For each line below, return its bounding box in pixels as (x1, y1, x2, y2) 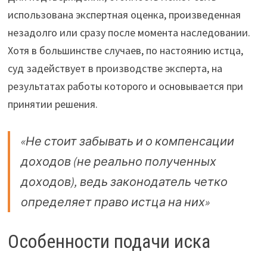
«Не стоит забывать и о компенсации (20, 133, 234, 149)
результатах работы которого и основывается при (7, 79, 243, 94)
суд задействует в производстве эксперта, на (7, 61, 222, 76)
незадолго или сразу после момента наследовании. (7, 26, 250, 40)
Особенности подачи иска (7, 230, 210, 253)
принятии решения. (7, 97, 98, 111)
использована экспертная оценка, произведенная (7, 8, 241, 22)
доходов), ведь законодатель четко (20, 174, 228, 190)
